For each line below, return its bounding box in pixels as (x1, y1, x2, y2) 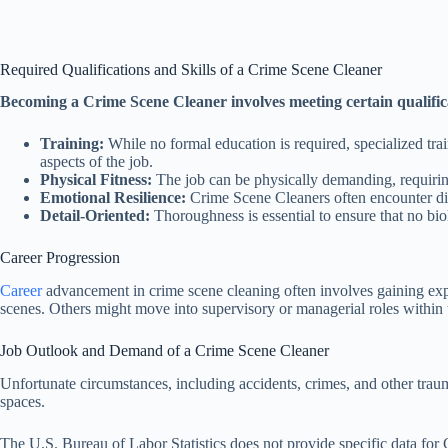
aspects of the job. (40, 153, 153, 171)
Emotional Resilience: (40, 189, 186, 207)
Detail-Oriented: (40, 207, 150, 225)
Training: (40, 135, 104, 153)
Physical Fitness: (40, 171, 152, 189)
